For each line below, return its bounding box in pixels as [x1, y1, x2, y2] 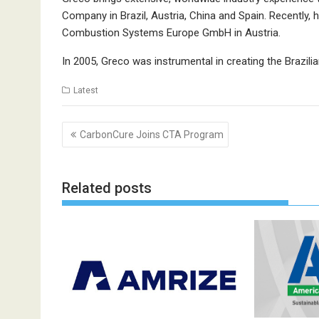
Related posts [62, 179, 152, 197]
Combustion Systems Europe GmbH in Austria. [62, 26, 281, 39]
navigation [61, 137, 141, 157]
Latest [73, 85, 98, 95]
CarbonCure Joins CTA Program [80, 129, 224, 141]
